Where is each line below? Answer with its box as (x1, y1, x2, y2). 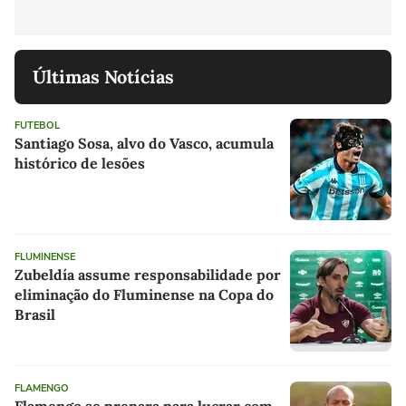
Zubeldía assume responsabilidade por (14, 266, 281, 285)
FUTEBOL (14, 119, 60, 133)
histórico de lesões (14, 154, 145, 173)
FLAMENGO (14, 382, 69, 396)
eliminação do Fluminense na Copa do (14, 285, 274, 304)
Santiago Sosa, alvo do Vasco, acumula (14, 134, 274, 153)
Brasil (14, 305, 55, 324)
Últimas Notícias (33, 65, 174, 89)
